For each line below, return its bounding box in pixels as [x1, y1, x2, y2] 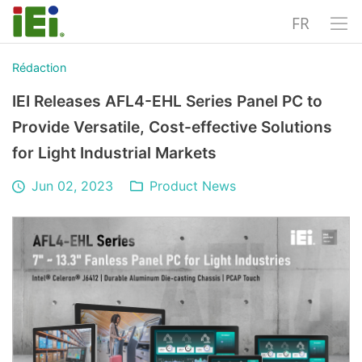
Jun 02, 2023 [32, 178, 114, 194]
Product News [149, 178, 237, 194]
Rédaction [12, 61, 66, 74]
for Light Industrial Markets [12, 143, 217, 162]
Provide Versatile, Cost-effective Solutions [12, 117, 332, 137]
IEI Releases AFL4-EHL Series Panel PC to [12, 91, 322, 111]
